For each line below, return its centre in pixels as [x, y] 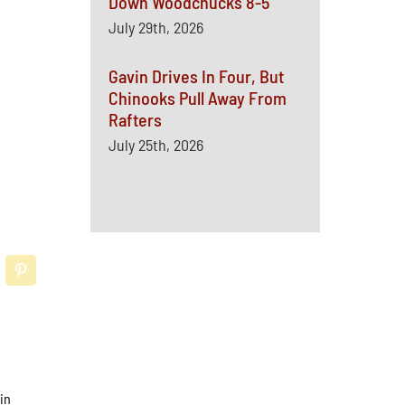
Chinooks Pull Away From [197, 98]
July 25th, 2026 [155, 145]
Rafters [135, 119]
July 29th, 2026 [155, 27]
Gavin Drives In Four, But [196, 76]
